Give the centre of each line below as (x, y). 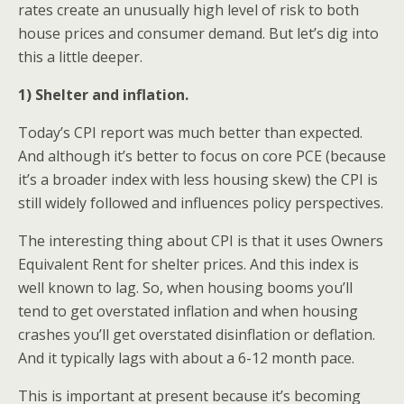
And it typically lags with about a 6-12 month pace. (186, 358)
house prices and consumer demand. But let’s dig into (198, 33)
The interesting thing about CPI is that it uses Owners (201, 241)
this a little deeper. (80, 57)
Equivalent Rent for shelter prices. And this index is (188, 264)
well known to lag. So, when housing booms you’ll (185, 288)
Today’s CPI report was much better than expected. (190, 133)
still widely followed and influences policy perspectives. (201, 203)
